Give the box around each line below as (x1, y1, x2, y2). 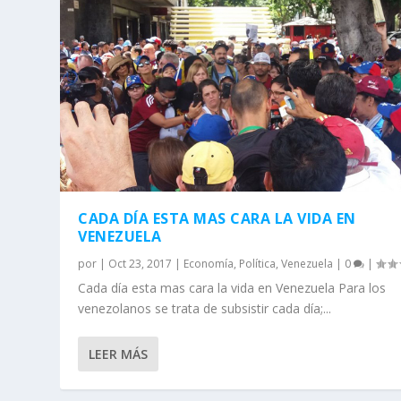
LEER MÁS (89, 346, 149, 363)
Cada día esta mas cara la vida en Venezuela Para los (78, 279, 387, 297)
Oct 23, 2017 (108, 256, 173, 272)
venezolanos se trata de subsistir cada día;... (78, 300, 332, 318)
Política (239, 256, 277, 272)
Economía (183, 256, 235, 272)
